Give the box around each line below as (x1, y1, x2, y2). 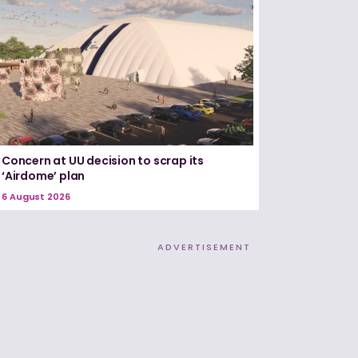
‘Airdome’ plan (2, 168, 86, 185)
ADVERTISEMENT (157, 241, 251, 254)
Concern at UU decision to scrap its (2, 153, 205, 169)
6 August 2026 (2, 190, 70, 204)
